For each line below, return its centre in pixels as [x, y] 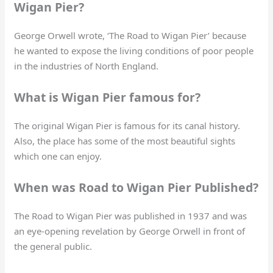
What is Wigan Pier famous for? [108, 97]
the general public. [53, 246]
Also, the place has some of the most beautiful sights [125, 141]
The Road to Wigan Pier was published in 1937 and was [131, 216]
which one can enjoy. [59, 156]
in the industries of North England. [88, 66]
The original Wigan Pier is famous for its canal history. [127, 126]
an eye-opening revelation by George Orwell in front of [130, 231]
